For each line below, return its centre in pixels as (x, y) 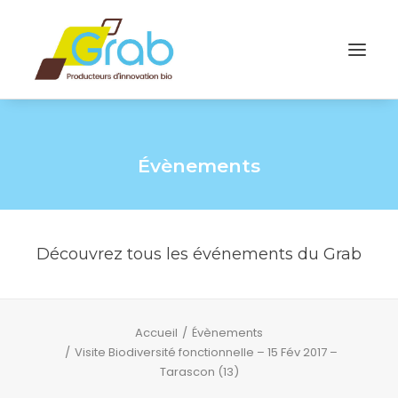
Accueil (156, 333)
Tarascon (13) (199, 372)
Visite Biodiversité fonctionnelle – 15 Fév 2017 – (206, 352)
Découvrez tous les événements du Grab (199, 254)
